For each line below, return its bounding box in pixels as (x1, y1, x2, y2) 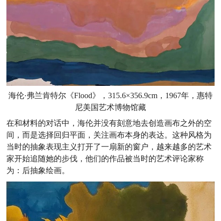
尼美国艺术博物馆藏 (74, 103, 146, 111)
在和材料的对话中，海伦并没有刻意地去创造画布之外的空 (6, 118, 212, 127)
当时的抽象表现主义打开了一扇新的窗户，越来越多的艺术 (6, 142, 212, 151)
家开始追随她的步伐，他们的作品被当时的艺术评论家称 (6, 154, 204, 163)
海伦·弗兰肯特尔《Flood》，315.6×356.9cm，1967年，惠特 (8, 91, 213, 100)
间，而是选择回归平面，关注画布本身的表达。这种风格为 (6, 130, 212, 139)
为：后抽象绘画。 (6, 166, 70, 175)
